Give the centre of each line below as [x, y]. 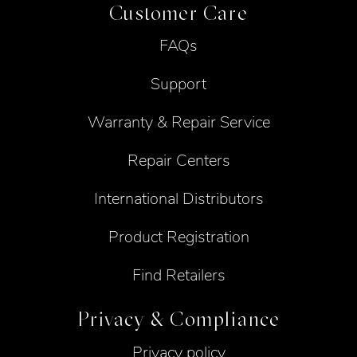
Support [178, 84]
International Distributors [178, 198]
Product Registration [178, 237]
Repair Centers [178, 160]
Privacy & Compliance [178, 319]
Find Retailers [178, 275]
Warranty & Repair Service [178, 122]
